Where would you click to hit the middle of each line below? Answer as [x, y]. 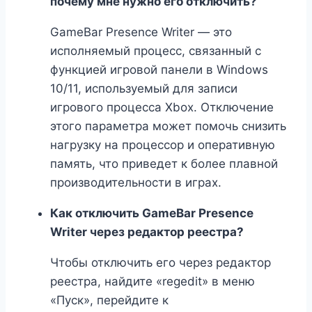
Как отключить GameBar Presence [152, 213]
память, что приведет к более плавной [164, 164]
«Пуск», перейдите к [109, 301]
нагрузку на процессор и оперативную [163, 145]
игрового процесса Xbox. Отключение [162, 108]
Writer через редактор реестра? [147, 232]
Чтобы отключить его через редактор [161, 263]
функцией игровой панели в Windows [159, 70]
